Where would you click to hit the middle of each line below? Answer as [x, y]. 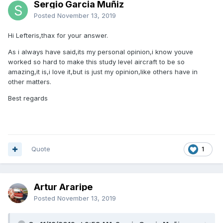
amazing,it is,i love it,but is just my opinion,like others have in [103, 72]
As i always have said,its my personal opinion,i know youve [101, 52]
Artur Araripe [63, 187]
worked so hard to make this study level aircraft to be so [96, 62]
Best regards [28, 98]
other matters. [30, 82]
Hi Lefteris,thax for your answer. [58, 36]
